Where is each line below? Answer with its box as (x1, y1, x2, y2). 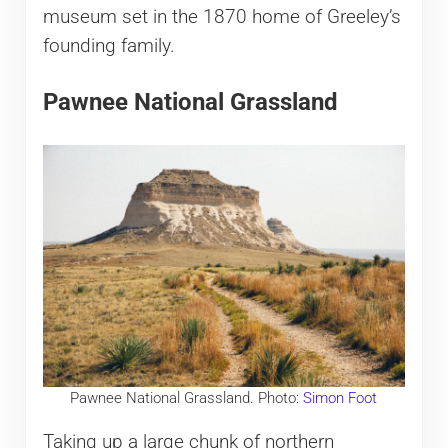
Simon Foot (303, 388, 378, 407)
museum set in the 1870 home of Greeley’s (42, 5, 401, 28)
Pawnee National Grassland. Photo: (70, 388, 304, 407)
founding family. (42, 34, 175, 57)
